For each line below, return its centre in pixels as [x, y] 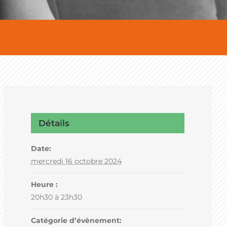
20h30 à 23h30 [56, 197]
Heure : [44, 184]
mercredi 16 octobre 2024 [76, 161]
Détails [54, 123]
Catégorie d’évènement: [76, 220]
